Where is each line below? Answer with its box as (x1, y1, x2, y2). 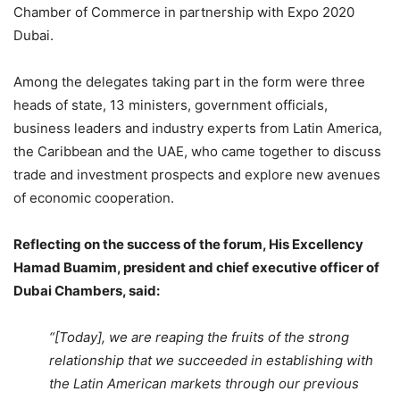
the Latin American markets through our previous (49, 374, 359, 392)
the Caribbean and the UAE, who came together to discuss (13, 142, 381, 160)
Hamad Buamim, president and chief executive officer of (13, 258, 379, 276)
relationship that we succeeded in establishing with (49, 351, 373, 369)
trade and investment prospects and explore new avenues (13, 165, 380, 183)
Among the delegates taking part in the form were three (13, 72, 365, 90)
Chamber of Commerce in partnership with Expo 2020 (13, 3, 354, 21)
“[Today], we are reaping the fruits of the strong (49, 328, 349, 346)
